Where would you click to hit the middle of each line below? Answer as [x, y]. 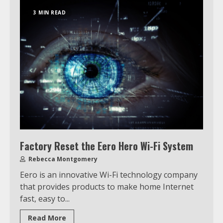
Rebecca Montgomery [62, 159]
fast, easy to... [45, 198]
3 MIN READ [50, 12]
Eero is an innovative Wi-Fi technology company [109, 174]
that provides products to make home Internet [107, 186]
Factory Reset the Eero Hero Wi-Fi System [107, 146]
